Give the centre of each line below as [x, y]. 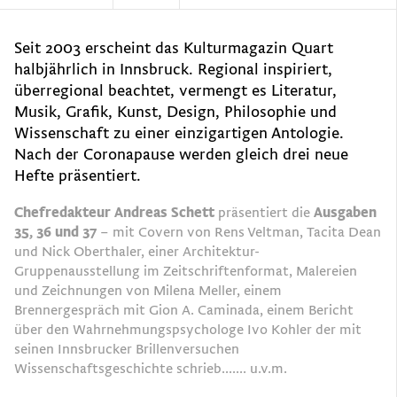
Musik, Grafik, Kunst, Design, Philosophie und [175, 112]
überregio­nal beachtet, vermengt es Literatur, [175, 91]
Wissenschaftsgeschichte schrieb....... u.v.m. [154, 368]
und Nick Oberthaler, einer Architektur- [137, 251]
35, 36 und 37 [55, 232]
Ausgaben [345, 212]
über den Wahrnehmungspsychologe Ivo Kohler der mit [188, 329]
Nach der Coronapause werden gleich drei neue [181, 155]
